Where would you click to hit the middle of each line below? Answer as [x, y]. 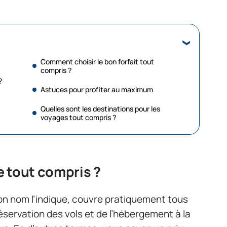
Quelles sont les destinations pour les [100, 109]
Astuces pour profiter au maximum [97, 89]
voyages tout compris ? [78, 117]
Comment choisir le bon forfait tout [97, 62]
